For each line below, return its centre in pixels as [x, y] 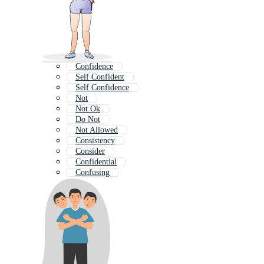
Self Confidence [102, 88]
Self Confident [100, 77]
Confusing [93, 173]
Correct [88, 183]
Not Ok [88, 109]
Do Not [88, 120]
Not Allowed [97, 130]
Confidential [96, 162]
